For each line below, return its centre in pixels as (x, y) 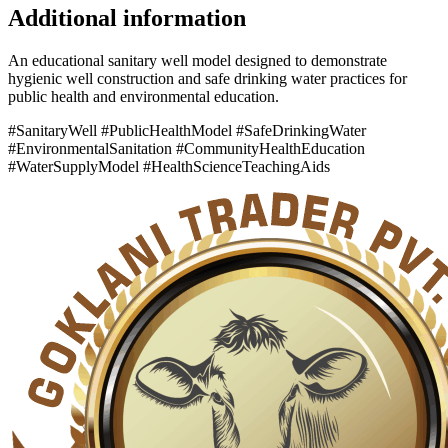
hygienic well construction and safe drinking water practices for (207, 79)
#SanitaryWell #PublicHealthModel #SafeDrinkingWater (187, 131)
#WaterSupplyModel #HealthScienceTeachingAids (169, 167)
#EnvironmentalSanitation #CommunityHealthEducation (186, 149)
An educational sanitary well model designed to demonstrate (197, 61)
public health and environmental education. (143, 97)
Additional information (127, 18)
